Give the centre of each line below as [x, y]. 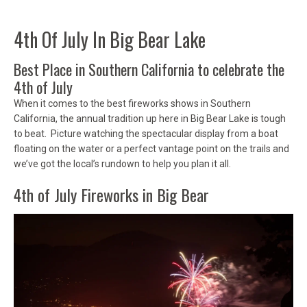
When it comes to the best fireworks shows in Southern [132, 103]
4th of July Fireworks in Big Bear [111, 194]
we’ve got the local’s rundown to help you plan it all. [122, 163]
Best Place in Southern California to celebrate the [149, 69]
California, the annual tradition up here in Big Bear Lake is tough [150, 118]
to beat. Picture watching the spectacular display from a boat [146, 133]
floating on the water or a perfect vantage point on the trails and [151, 148]
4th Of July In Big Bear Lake [110, 39]
